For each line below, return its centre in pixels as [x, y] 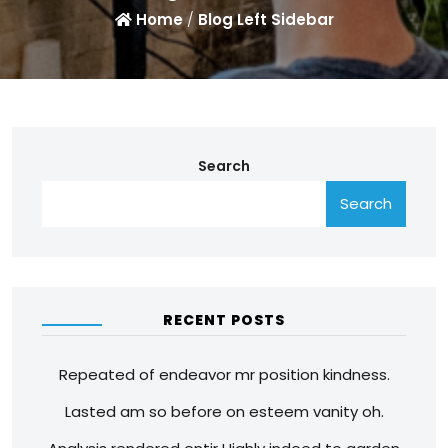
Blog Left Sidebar [263, 19]
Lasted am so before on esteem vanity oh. [224, 411]
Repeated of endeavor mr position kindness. [224, 374]
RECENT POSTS [224, 320]
